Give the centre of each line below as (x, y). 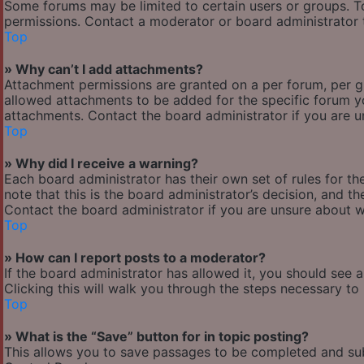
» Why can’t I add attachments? (104, 69)
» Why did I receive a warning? (101, 164)
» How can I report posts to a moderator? (135, 258)
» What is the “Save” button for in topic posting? (156, 337)
